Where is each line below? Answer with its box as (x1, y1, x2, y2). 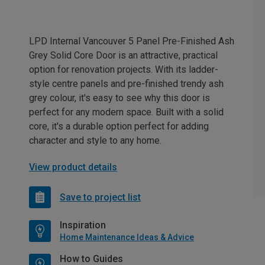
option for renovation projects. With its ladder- (29, 64, 218, 76)
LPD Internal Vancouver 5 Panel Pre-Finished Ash (29, 35, 234, 47)
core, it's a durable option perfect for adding (29, 121, 209, 132)
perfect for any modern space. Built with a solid (29, 106, 224, 118)
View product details (29, 161, 117, 173)
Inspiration (60, 219, 106, 231)
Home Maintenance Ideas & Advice (60, 232, 194, 243)
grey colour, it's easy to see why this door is (29, 92, 210, 104)
